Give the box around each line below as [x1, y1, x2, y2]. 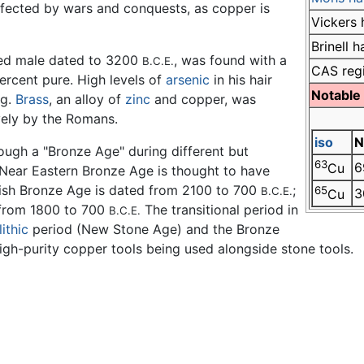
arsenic [166, 71, 210, 88]
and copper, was [150, 90, 256, 107]
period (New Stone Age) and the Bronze [28, 220, 279, 237]
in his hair [210, 71, 272, 88]
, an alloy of [49, 90, 125, 107]
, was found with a [174, 51, 287, 68]
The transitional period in [141, 201, 298, 218]
